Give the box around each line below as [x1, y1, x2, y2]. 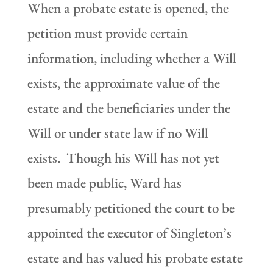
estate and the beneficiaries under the [27, 98, 230, 117]
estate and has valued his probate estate [27, 248, 243, 267]
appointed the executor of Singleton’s [27, 223, 232, 242]
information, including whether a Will [27, 48, 236, 67]
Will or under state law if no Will [27, 123, 208, 142]
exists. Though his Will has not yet [27, 148, 219, 167]
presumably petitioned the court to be [27, 198, 235, 217]
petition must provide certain [27, 23, 188, 42]
